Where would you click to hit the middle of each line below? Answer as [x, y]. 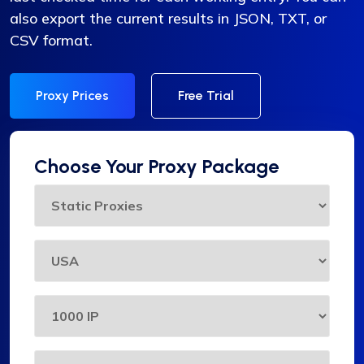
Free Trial [206, 96]
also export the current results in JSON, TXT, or [168, 19]
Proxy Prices [72, 96]
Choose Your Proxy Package [156, 167]
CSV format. [51, 41]
